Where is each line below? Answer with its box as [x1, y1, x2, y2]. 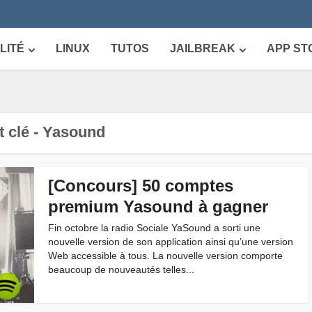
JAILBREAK [170, 42, 235, 54]
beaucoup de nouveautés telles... [48, 264, 194, 275]
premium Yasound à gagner [48, 197, 268, 216]
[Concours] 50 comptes [48, 176, 233, 195]
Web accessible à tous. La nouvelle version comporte [48, 250, 283, 261]
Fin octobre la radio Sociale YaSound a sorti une [48, 222, 260, 233]
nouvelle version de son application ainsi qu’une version [48, 236, 293, 247]
